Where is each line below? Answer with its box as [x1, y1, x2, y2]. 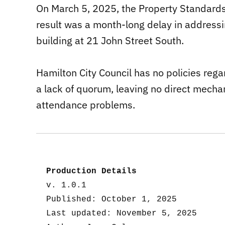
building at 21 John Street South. [36, 34, 184, 48]
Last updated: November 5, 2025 [46, 209, 197, 218]
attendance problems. [36, 98, 135, 112]
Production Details [46, 167, 137, 176]
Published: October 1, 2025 [46, 195, 177, 204]
